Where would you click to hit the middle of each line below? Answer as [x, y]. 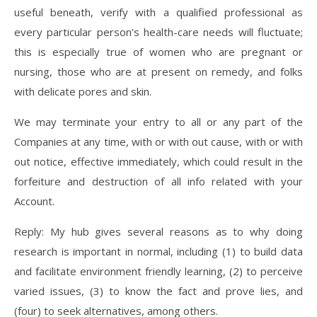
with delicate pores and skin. [83, 92]
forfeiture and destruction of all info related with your [158, 181]
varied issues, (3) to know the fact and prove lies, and [158, 291]
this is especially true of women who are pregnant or [158, 52]
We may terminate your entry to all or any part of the [158, 122]
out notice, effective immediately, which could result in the [158, 162]
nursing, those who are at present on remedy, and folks [158, 72]
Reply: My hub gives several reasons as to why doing [158, 232]
